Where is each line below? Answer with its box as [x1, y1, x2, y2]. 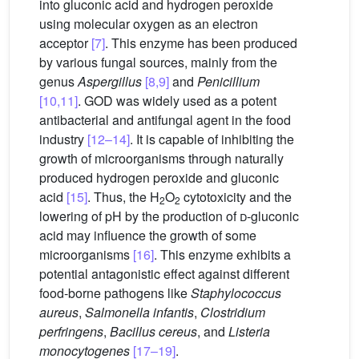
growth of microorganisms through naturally [39, 149, 284, 168]
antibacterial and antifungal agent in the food [39, 111, 291, 130]
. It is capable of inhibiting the [130, 130, 294, 149]
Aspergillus [78, 72, 142, 91]
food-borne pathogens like [39, 284, 191, 303]
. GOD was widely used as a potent [78, 91, 276, 111]
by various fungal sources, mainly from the [39, 53, 277, 72]
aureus [39, 303, 79, 322]
